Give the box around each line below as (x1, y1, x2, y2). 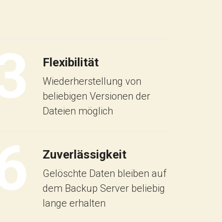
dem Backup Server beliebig (43, 182, 165, 194)
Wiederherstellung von (43, 75, 141, 87)
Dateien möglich (43, 105, 113, 117)
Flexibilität (43, 55, 99, 69)
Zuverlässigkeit (43, 147, 126, 162)
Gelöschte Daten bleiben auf (43, 167, 166, 179)
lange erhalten (43, 197, 106, 209)
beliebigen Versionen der (43, 90, 150, 102)
